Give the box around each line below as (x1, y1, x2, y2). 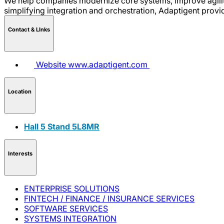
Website (36, 59, 66, 69)
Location (8, 88, 31, 95)
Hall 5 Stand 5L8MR (24, 121, 99, 131)
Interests (8, 150, 32, 157)
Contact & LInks (8, 26, 50, 33)
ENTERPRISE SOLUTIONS (24, 183, 119, 193)
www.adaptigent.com (68, 59, 147, 69)
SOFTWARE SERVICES (24, 203, 108, 213)
